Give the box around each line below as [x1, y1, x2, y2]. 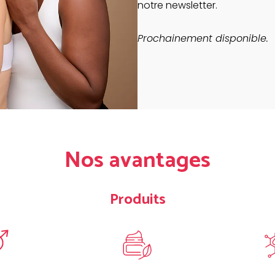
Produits [109, 188, 166, 212]
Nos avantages [64, 142, 211, 179]
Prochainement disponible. [137, 31, 268, 45]
